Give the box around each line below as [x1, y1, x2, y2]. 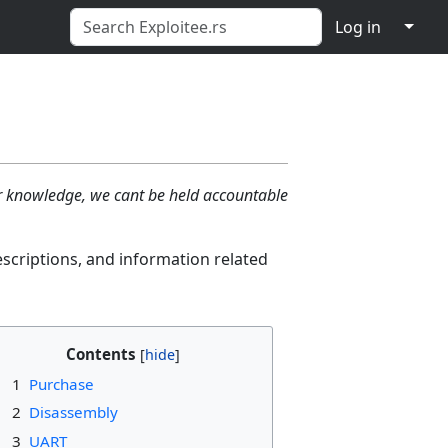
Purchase [28, 373, 94, 394]
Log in [335, 16, 382, 38]
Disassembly [28, 402, 118, 423]
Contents [65, 344, 136, 365]
